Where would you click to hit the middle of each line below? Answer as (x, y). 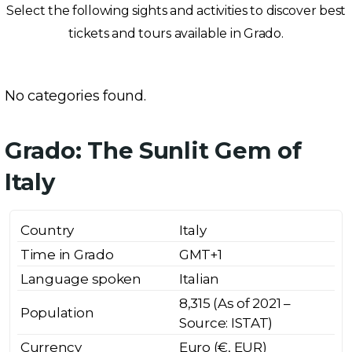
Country (48, 230)
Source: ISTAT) (226, 323)
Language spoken (81, 279)
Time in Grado (67, 255)
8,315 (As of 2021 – (235, 303)
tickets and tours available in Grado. (176, 33)
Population (57, 313)
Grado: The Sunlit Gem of (153, 150)
